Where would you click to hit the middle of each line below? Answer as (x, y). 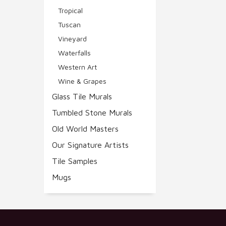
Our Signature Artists (90, 145)
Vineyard (72, 38)
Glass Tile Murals (82, 96)
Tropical (70, 10)
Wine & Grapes (82, 81)
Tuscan (69, 24)
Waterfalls (74, 52)
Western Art (77, 67)
